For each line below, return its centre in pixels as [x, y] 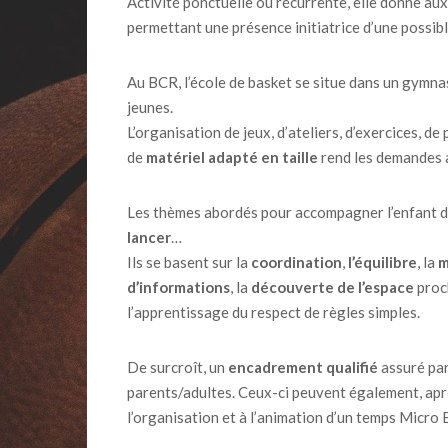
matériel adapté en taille [232, 157]
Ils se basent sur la [189, 262]
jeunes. [150, 107]
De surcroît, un [177, 367]
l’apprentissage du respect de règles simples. [273, 312]
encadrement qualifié [303, 367]
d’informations [178, 287]
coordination [296, 262]
